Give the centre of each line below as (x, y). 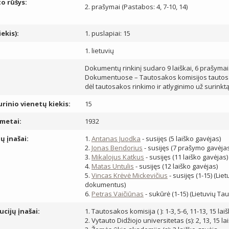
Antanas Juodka (116, 139)
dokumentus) (105, 185)
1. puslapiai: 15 (108, 33)
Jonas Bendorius (117, 148)
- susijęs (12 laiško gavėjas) (176, 166)
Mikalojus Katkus (118, 157)
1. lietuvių (99, 51)
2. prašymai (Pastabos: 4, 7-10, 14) (136, 7)
